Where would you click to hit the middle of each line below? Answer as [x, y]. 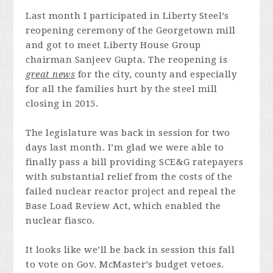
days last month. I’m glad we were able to [125, 147]
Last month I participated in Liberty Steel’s [127, 16]
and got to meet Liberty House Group [113, 45]
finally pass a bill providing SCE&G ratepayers [135, 162]
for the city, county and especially [156, 74]
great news [51, 74]
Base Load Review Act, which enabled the [123, 206]
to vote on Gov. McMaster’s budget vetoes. [125, 264]
